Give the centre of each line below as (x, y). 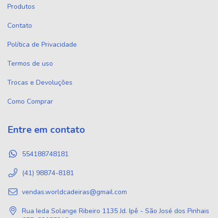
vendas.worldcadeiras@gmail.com (74, 192)
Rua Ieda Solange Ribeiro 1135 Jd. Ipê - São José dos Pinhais (116, 211)
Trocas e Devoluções (40, 83)
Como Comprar (30, 102)
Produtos (21, 7)
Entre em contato (46, 130)
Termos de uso (30, 64)
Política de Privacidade (42, 45)
